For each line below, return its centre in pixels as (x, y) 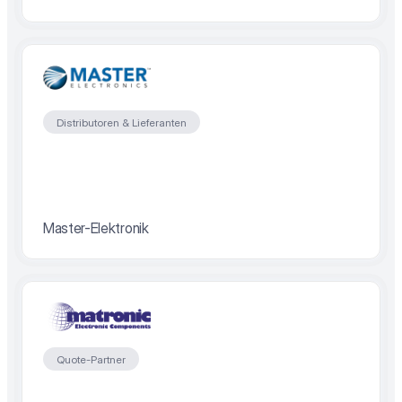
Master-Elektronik (96, 228)
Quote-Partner (91, 359)
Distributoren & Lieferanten (122, 122)
